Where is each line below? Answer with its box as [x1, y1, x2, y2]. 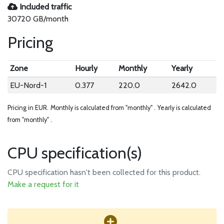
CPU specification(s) [7, 143, 142, 162]
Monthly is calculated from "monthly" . [50, 104, 155, 111]
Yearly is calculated [157, 104, 211, 111]
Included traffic [17, 2, 71, 11]
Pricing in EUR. [7, 104, 48, 111]
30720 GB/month [7, 14, 68, 23]
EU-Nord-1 [9, 80, 46, 90]
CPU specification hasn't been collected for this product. [7, 167, 200, 177]
